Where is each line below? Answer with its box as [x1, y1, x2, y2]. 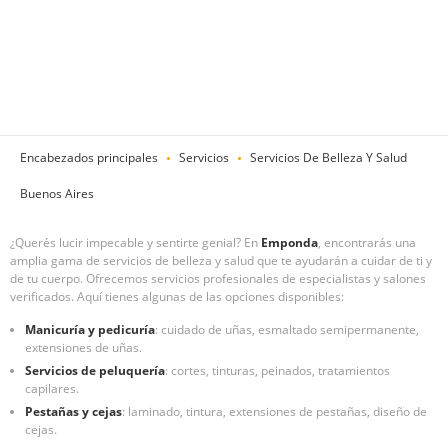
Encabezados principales [20, 149, 158, 166]
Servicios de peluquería [25, 362, 165, 379]
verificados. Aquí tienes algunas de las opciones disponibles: [10, 288, 344, 305]
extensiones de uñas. [25, 339, 142, 356]
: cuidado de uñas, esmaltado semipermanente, [155, 321, 419, 338]
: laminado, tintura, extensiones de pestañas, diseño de [122, 403, 427, 420]
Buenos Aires [20, 185, 94, 202]
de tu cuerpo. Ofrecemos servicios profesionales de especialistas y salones [10, 270, 426, 287]
